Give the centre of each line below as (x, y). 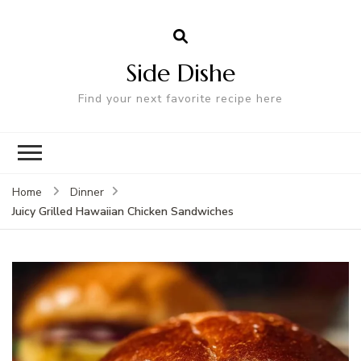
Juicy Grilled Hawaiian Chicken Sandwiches (123, 211)
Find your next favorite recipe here (180, 98)
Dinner (87, 192)
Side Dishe (180, 73)
